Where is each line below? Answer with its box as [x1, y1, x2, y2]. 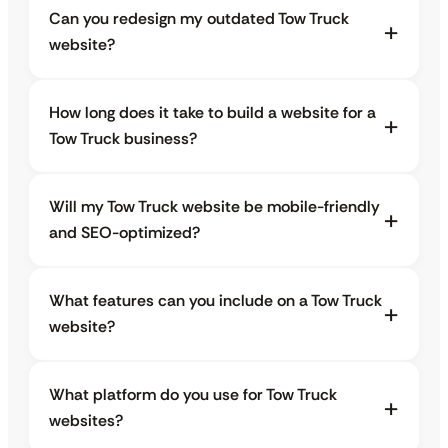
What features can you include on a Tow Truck [49, 290, 382, 312]
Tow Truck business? [49, 128, 197, 150]
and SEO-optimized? [49, 222, 200, 244]
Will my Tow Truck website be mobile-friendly [49, 196, 380, 218]
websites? [49, 410, 123, 432]
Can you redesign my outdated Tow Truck [49, 8, 349, 30]
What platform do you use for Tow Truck [49, 384, 337, 406]
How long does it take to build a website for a [49, 102, 376, 124]
